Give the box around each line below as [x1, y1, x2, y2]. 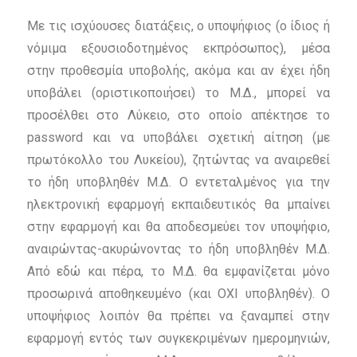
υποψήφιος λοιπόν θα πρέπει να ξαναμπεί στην [26, 308, 331, 324]
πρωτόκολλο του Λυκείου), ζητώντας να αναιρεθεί [26, 152, 331, 168]
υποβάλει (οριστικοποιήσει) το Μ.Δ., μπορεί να [26, 85, 331, 101]
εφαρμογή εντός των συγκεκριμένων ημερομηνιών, [26, 331, 331, 347]
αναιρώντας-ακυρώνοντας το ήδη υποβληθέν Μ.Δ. [26, 241, 331, 257]
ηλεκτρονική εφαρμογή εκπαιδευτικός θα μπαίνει [26, 197, 331, 213]
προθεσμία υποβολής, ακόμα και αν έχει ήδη [61, 63, 331, 79]
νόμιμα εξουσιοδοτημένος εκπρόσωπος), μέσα [26, 41, 331, 57]
